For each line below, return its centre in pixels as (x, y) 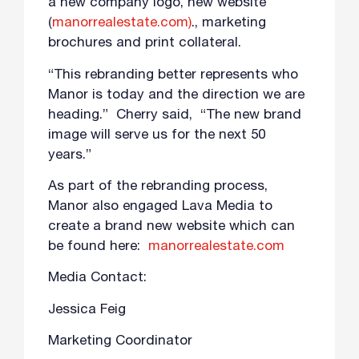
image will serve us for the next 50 (157, 135)
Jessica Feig (87, 310)
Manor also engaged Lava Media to (160, 208)
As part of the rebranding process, (158, 188)
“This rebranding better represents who (173, 75)
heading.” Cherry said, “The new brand (175, 115)
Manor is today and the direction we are (176, 95)
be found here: (96, 248)
